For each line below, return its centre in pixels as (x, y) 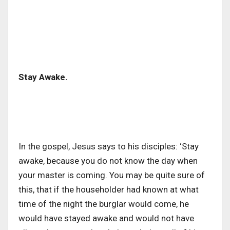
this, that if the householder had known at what (109, 189)
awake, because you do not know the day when (108, 160)
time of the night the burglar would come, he (104, 204)
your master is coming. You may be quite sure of (112, 175)
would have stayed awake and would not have (106, 218)
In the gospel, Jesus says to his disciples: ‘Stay (109, 146)
